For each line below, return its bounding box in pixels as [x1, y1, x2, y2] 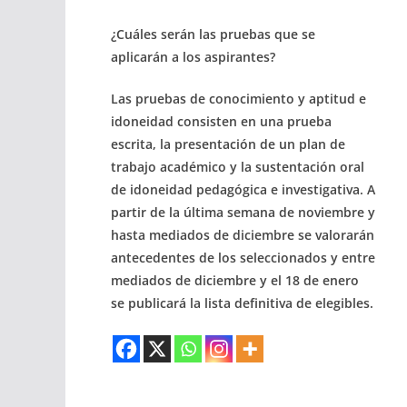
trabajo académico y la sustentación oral [111, 157, 364, 175]
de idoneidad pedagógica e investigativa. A [111, 180, 375, 198]
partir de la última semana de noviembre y [111, 203, 375, 221]
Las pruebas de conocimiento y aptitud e [111, 89, 366, 107]
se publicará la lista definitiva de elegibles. [111, 293, 373, 312]
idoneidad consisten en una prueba [111, 112, 332, 130]
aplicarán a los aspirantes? [111, 47, 275, 65]
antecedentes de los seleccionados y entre [111, 248, 375, 266]
